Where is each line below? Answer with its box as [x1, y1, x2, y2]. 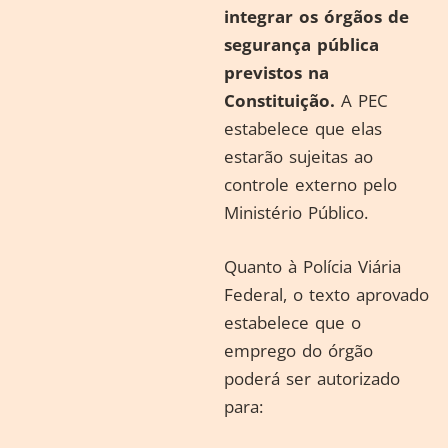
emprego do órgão [224, 338, 373, 362]
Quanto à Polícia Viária [224, 254, 401, 278]
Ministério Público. [224, 201, 368, 224]
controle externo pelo [224, 173, 397, 196]
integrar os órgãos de [224, 5, 409, 28]
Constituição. [224, 89, 335, 112]
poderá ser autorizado [224, 366, 400, 390]
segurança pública [224, 33, 379, 56]
